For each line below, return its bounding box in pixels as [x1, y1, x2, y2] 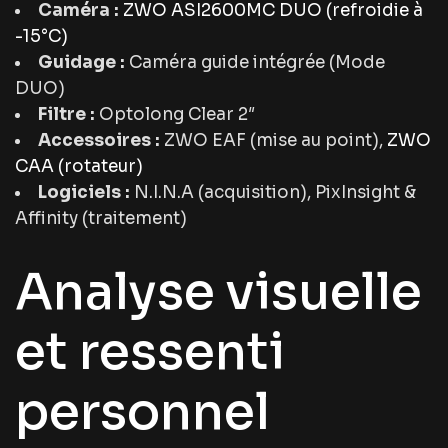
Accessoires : [38, 130, 160, 152]
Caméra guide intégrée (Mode [125, 52, 385, 74]
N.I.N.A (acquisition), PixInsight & [130, 182, 416, 204]
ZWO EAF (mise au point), [160, 130, 387, 152]
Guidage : [38, 52, 125, 74]
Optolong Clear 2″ [95, 104, 255, 126]
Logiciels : [38, 182, 130, 204]
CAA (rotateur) [15, 156, 143, 178]
